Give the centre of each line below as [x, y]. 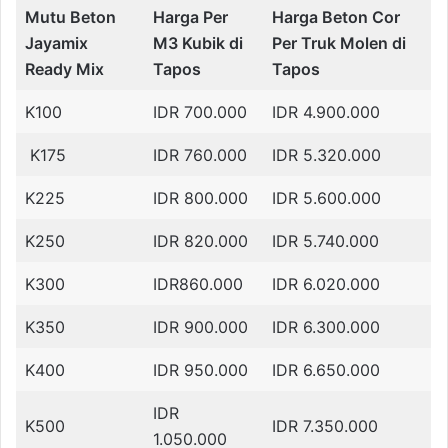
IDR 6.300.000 [326, 327]
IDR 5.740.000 [325, 241]
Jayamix [56, 43]
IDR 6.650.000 [326, 370]
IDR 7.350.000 [325, 426]
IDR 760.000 [202, 155]
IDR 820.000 [200, 241]
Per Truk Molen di [339, 43]
